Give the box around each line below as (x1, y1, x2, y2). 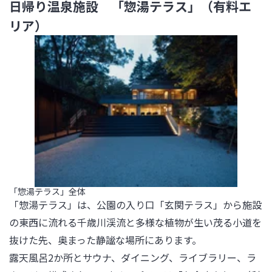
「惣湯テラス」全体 (9, 185, 86, 197)
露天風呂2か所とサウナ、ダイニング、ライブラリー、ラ (9, 250, 256, 265)
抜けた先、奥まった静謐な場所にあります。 (9, 233, 202, 247)
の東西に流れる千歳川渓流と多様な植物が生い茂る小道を (9, 215, 262, 229)
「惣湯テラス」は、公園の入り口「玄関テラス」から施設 (9, 197, 262, 212)
